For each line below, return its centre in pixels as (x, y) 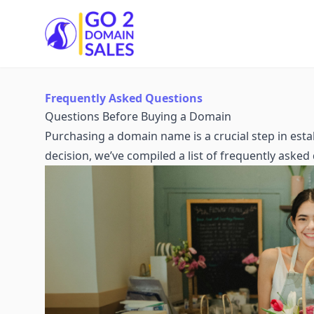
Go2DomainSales (90, 19)
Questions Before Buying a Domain (138, 116)
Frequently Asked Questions (124, 98)
